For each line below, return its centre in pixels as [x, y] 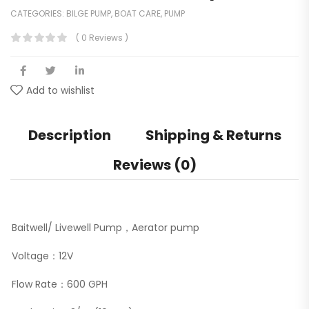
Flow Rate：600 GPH [60, 284]
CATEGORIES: [38, 13]
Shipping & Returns [213, 135]
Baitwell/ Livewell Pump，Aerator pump [106, 227]
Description [69, 135]
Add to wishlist [60, 90]
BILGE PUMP [89, 13]
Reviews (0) [154, 165]
